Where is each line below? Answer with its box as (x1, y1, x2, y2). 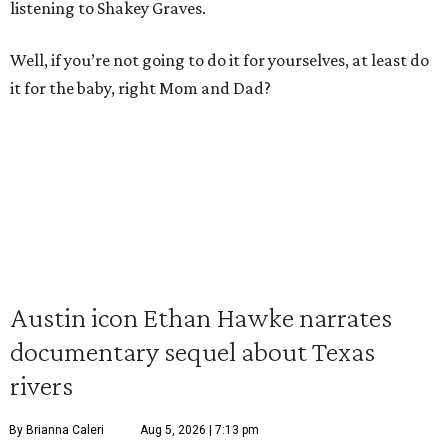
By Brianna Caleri (9, 423, 104, 438)
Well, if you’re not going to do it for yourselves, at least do (10, 50, 429, 71)
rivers (10, 369, 73, 402)
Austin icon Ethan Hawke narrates (10, 301, 392, 334)
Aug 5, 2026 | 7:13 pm (140, 423, 259, 438)
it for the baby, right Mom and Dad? (10, 78, 271, 99)
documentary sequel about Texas (10, 335, 375, 368)
